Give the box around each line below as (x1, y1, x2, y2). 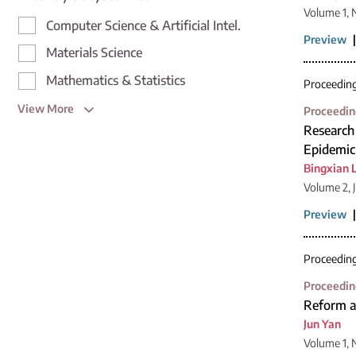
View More (17, 101, 76, 115)
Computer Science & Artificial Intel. (46, 17, 241, 33)
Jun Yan (304, 316, 341, 331)
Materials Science (46, 44, 142, 61)
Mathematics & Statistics (46, 72, 185, 89)
